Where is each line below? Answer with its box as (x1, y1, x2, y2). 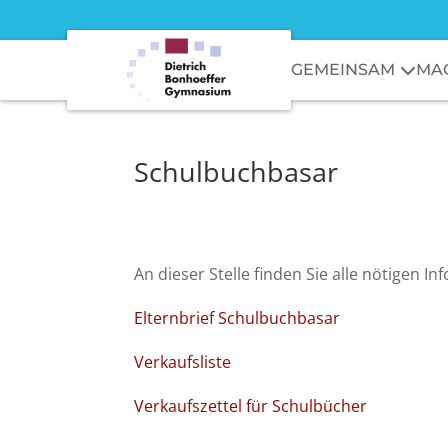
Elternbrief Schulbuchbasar (134, 306, 341, 329)
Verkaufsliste (134, 350, 232, 373)
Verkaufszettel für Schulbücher (134, 394, 368, 417)
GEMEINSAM (291, 60, 396, 79)
